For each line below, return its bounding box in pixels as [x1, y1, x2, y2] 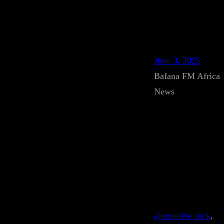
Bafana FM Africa [154, 71, 220, 81]
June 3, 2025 [154, 55, 200, 65]
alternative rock [154, 210, 210, 220]
